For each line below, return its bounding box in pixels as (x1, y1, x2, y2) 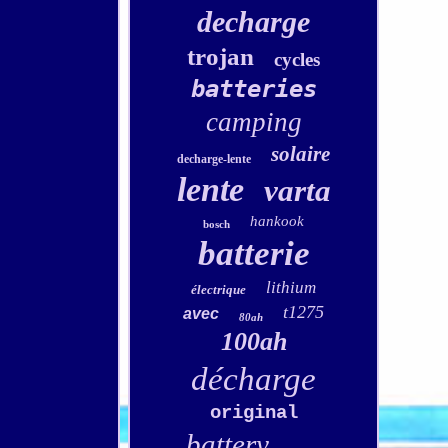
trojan (187, 43, 255, 70)
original (209, 402, 298, 424)
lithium (266, 278, 317, 297)
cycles (274, 49, 321, 70)
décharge (191, 361, 317, 397)
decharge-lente (177, 152, 252, 166)
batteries (190, 75, 317, 103)
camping (205, 107, 302, 137)
